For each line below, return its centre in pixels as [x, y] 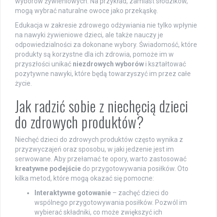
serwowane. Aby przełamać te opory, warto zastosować [101, 159]
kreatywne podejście [48, 168]
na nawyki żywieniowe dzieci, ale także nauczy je [89, 35]
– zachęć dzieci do [140, 193]
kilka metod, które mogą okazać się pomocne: [85, 178]
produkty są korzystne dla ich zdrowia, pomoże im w [94, 54]
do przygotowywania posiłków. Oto [135, 168]
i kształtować [165, 64]
